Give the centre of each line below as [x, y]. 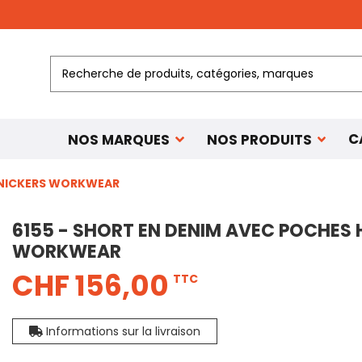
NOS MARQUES [120, 139]
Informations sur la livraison [122, 332]
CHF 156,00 [90, 286]
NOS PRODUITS [261, 139]
